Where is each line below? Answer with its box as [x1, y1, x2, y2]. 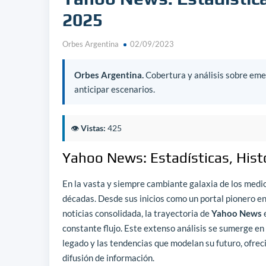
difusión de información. [62, 252, 154, 263]
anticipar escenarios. [74, 84, 155, 94]
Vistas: [81, 123, 106, 133]
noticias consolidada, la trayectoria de [62, 208, 211, 218]
